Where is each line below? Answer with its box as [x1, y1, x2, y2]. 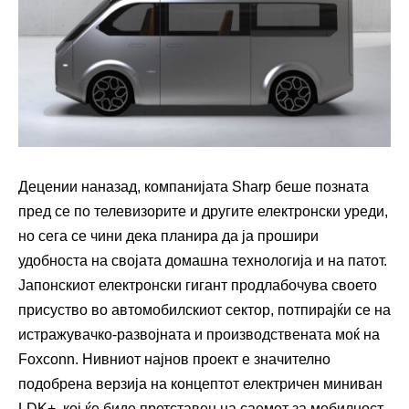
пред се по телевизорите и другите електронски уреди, [18, 204, 388, 220]
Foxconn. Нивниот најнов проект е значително [18, 351, 330, 368]
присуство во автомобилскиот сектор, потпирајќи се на [18, 302, 391, 319]
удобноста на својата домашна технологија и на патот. [18, 253, 387, 269]
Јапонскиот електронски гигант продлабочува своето [18, 278, 377, 294]
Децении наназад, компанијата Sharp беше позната [18, 179, 369, 195]
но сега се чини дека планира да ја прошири [18, 228, 319, 245]
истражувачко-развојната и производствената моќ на [18, 327, 380, 343]
